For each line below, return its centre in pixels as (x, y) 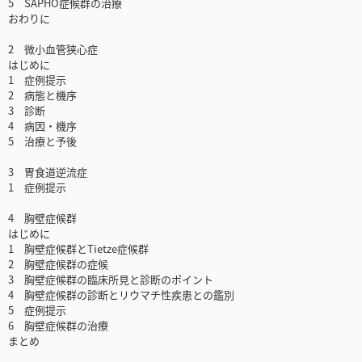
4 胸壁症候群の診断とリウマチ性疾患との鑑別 (121, 295)
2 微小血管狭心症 (53, 49)
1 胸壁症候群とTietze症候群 (78, 249)
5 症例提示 (37, 310)
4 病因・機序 (42, 126)
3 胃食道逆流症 (48, 172)
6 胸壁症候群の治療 (58, 326)
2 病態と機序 (42, 95)
